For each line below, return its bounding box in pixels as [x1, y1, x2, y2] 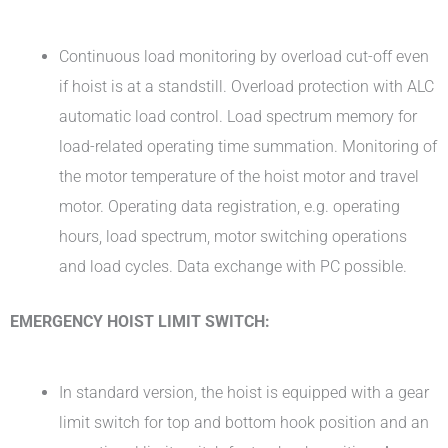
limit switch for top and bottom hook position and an [59, 412, 430, 432]
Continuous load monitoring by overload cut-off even [59, 47, 430, 67]
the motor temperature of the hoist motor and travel [59, 167, 420, 187]
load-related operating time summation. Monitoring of [59, 137, 438, 157]
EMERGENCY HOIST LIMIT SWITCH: [10, 311, 270, 331]
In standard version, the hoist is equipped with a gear [59, 382, 430, 402]
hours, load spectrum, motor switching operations [59, 227, 408, 247]
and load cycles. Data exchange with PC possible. [59, 257, 408, 277]
